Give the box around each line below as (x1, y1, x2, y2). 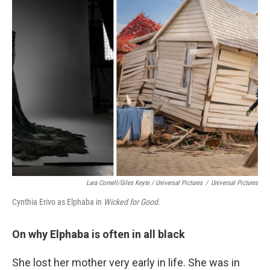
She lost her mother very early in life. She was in (12, 256, 240, 269)
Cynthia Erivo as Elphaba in (12, 197, 104, 207)
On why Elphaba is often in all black (12, 228, 187, 240)
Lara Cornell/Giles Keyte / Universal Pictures (86, 179, 202, 187)
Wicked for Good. (104, 197, 160, 207)
